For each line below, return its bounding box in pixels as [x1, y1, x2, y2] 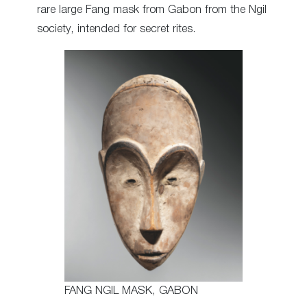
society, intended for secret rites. [37, 23, 196, 34]
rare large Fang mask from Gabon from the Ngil [37, 4, 267, 15]
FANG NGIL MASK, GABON [64, 286, 198, 297]
